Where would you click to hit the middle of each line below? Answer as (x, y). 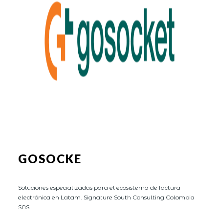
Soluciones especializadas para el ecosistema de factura (99, 187)
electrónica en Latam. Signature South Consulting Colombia (107, 197)
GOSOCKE (50, 158)
